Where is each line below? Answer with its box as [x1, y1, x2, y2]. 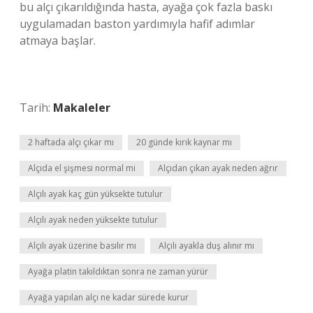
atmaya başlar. [20, 33, 96, 48]
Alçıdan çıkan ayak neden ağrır [158, 162, 278, 174]
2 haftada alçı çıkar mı [28, 136, 114, 148]
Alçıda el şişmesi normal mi [28, 162, 136, 174]
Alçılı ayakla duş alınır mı [159, 240, 254, 252]
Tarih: [20, 100, 53, 115]
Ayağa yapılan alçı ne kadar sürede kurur [28, 291, 189, 303]
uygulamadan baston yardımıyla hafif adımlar [20, 16, 255, 31]
